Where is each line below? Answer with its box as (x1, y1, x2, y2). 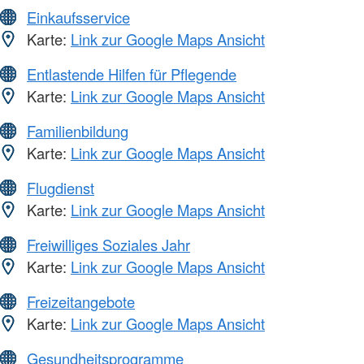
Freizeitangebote (27, 291, 135, 313)
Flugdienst (27, 177, 94, 199)
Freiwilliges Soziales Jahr (27, 234, 190, 256)
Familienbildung (27, 120, 128, 142)
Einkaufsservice (27, 6, 130, 28)
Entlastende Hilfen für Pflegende (27, 63, 236, 85)
